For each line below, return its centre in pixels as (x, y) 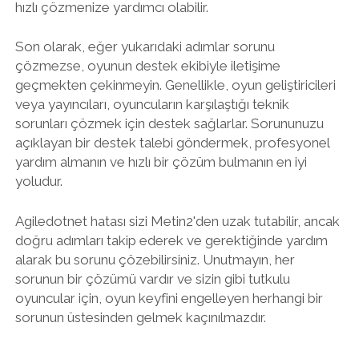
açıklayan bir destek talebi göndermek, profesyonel (172, 143)
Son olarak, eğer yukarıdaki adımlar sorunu (145, 46)
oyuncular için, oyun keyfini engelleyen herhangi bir (169, 298)
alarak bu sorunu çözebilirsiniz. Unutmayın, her (155, 259)
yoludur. (38, 181)
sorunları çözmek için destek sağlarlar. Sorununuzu (169, 123)
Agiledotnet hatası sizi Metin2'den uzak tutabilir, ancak (177, 221)
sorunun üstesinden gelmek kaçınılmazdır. (140, 317)
